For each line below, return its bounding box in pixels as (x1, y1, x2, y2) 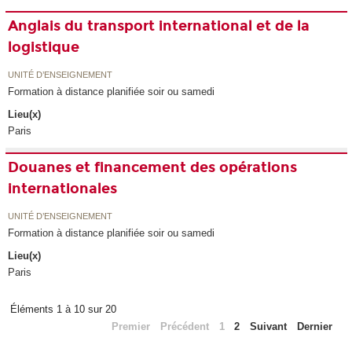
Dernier (296, 321, 332, 333)
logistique (8, 38, 80, 57)
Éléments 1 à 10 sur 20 (9, 303, 119, 316)
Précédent (159, 321, 209, 333)
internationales (8, 180, 118, 198)
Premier (112, 321, 151, 333)
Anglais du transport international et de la (8, 17, 310, 35)
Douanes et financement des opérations (8, 159, 298, 177)
